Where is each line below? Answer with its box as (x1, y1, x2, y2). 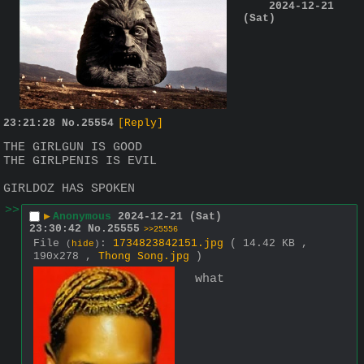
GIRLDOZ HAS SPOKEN (3, 182, 135, 197)
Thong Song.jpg (98, 250, 189, 263)
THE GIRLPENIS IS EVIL (3, 154, 157, 169)
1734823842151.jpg (113, 237, 223, 250)
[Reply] (118, 116, 163, 129)
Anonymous (53, 210, 111, 223)
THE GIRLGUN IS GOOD (3, 141, 142, 155)
